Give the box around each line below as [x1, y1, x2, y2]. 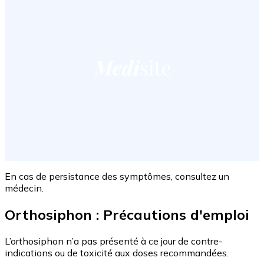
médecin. [5, 182, 44, 194]
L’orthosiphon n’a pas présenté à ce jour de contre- [5, 235, 223, 247]
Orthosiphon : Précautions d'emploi [5, 206, 249, 224]
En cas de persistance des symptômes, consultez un [5, 170, 229, 183]
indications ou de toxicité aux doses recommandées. [5, 246, 229, 259]
